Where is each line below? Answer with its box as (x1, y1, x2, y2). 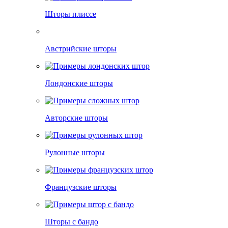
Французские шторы (45, 183, 117, 191)
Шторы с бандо (45, 217, 98, 226)
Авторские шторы (45, 113, 108, 122)
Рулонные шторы (45, 148, 105, 157)
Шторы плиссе (45, 10, 96, 18)
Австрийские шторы (45, 44, 117, 53)
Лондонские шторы (45, 79, 113, 88)
